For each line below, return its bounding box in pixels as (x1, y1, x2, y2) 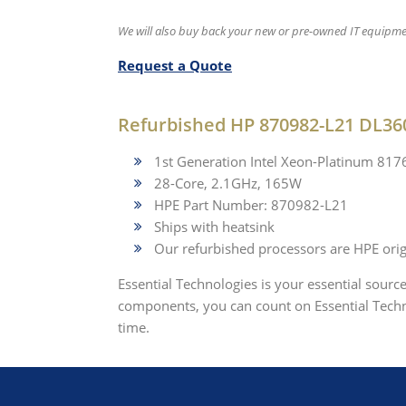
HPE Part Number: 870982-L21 (154, 196, 348, 214)
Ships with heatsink (154, 217, 275, 236)
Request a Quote (118, 56, 232, 74)
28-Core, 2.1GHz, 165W (154, 174, 302, 192)
